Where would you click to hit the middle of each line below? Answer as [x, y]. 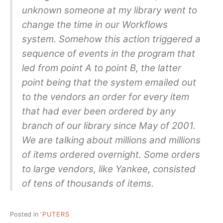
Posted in [25, 215]
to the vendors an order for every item [105, 97]
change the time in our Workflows [95, 25]
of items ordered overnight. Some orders [111, 155]
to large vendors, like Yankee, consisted [109, 169]
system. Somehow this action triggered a [111, 39]
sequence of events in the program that [108, 54]
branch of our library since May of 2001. [109, 126]
